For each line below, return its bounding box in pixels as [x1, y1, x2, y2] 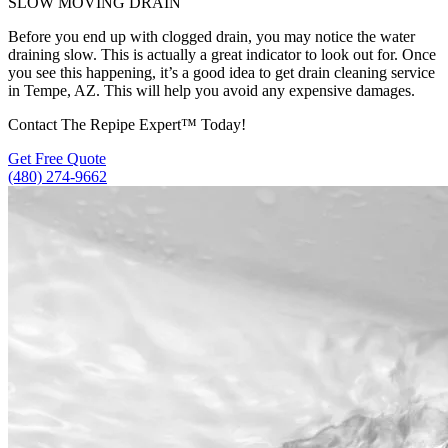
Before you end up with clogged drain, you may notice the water [8, 27, 415, 45]
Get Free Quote [8, 149, 106, 167]
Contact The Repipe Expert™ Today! [8, 115, 246, 133]
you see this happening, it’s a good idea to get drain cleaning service [8, 63, 435, 81]
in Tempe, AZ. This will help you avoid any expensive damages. [8, 81, 415, 99]
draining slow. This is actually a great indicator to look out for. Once [8, 45, 436, 63]
